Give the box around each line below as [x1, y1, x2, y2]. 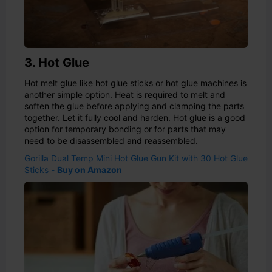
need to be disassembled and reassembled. [24, 135, 198, 146]
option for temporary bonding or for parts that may [24, 123, 226, 134]
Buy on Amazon [57, 164, 122, 175]
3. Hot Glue [24, 55, 89, 70]
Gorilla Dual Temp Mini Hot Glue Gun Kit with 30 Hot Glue [24, 152, 248, 163]
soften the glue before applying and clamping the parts [24, 100, 244, 111]
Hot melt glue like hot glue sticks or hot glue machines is [24, 77, 246, 88]
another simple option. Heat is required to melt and [24, 89, 225, 100]
